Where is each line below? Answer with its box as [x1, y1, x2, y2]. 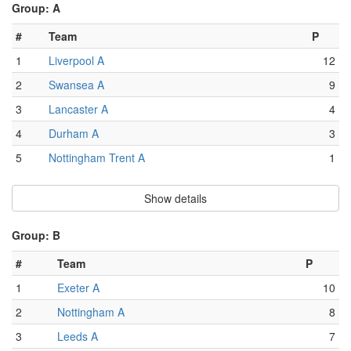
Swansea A [49, 77, 104, 93]
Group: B [12, 227, 60, 244]
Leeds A [57, 328, 98, 345]
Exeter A [57, 280, 100, 296]
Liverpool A [49, 52, 104, 69]
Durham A [49, 125, 99, 142]
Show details [144, 190, 207, 207]
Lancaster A [49, 101, 108, 118]
